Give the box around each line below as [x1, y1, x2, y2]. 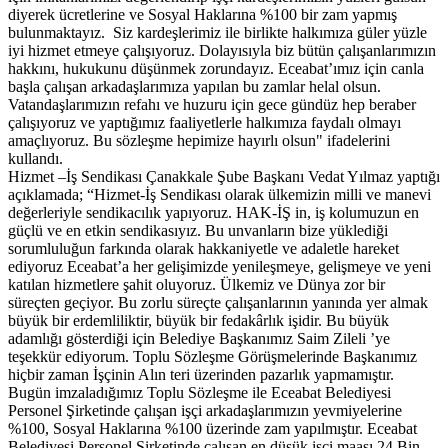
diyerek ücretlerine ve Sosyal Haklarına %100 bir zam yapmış [8, 6, 397, 24]
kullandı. [8, 150, 63, 168]
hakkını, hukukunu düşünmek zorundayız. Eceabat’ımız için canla [8, 60, 424, 78]
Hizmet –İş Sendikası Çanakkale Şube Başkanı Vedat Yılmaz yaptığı [8, 168, 440, 186]
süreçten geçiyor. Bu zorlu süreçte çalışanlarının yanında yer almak [8, 294, 428, 312]
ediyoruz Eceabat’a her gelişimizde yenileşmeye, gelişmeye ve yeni [8, 258, 431, 276]
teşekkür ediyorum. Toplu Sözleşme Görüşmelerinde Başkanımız [8, 348, 417, 366]
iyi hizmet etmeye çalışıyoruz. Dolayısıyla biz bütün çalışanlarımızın [8, 42, 436, 60]
